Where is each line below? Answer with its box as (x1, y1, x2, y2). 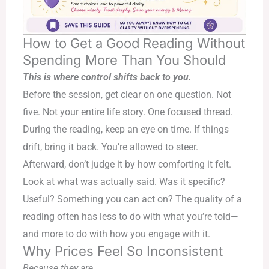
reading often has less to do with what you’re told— (22, 210, 238, 222)
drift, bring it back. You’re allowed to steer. (22, 141, 198, 153)
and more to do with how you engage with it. (22, 228, 210, 240)
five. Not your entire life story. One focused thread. (22, 106, 233, 118)
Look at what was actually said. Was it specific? (22, 175, 225, 187)
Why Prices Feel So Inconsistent (22, 243, 223, 259)
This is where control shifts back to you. (22, 71, 192, 83)
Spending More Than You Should (22, 52, 226, 68)
